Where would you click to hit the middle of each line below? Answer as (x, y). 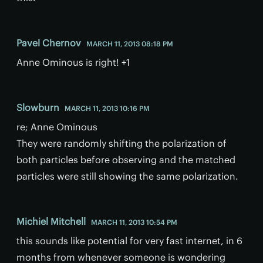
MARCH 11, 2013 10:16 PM (107, 109)
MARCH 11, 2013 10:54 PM (134, 222)
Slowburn (38, 108)
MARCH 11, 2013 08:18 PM (130, 44)
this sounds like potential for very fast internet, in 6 (129, 241)
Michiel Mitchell (51, 222)
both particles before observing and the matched (126, 160)
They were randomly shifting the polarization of (122, 144)
